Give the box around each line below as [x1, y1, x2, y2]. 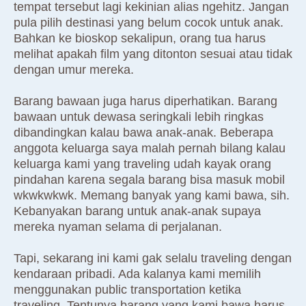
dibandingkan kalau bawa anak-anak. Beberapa [14, 126, 273, 140]
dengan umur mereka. [14, 63, 134, 77]
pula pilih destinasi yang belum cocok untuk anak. [14, 16, 283, 30]
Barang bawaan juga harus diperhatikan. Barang [14, 94, 277, 109]
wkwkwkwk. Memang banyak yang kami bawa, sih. [14, 189, 290, 203]
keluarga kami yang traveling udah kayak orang [14, 157, 271, 171]
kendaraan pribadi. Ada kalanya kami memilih [14, 267, 261, 281]
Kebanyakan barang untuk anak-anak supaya [14, 204, 261, 219]
